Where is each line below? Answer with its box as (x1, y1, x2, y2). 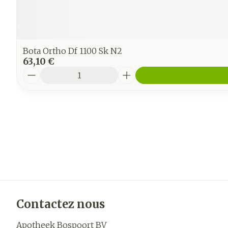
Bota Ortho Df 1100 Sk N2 (23, 46, 122, 56)
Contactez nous (16, 197, 105, 211)
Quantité (22, 66, 59, 76)
